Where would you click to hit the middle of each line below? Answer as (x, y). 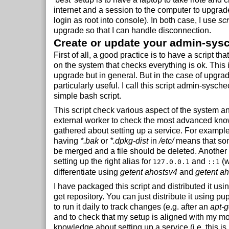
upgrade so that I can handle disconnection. (132, 30)
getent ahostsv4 (149, 172)
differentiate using (87, 172)
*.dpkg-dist (129, 141)
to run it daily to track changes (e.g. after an (132, 207)
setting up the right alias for (103, 161)
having (67, 141)
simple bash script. (87, 96)
